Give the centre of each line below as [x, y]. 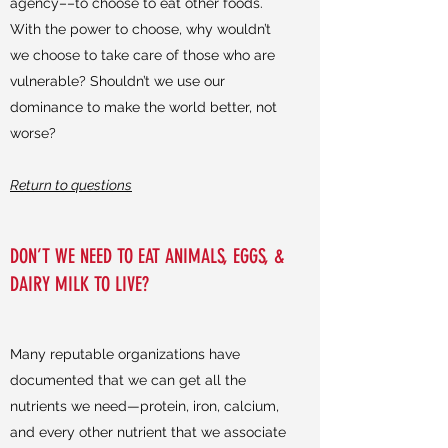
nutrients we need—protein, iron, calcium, [144, 406]
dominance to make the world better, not [143, 107]
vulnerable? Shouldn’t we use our [117, 81]
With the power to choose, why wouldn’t [140, 29]
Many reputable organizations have [125, 354]
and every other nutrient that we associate [148, 432]
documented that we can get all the [128, 380]
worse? [33, 133]
